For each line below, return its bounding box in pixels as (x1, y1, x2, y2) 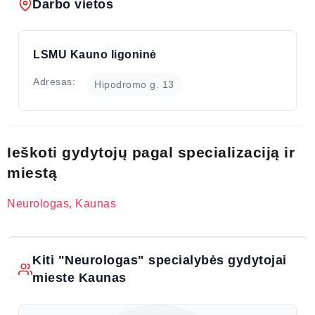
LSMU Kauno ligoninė (33, 48, 157, 60)
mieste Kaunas (32, 270, 127, 285)
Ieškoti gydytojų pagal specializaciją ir (7, 143, 295, 160)
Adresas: (33, 75, 75, 87)
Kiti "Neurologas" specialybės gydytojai (32, 252, 287, 267)
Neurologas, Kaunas (7, 197, 116, 210)
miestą (7, 164, 57, 181)
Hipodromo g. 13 (94, 78, 174, 90)
